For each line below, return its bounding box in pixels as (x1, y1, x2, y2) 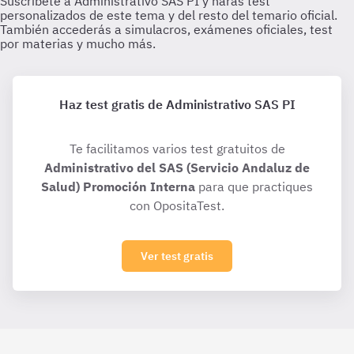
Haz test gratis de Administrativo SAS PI (58, 96, 296, 112)
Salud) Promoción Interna (41, 179, 195, 194)
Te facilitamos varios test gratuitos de (69, 141, 285, 156)
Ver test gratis (141, 249, 213, 263)
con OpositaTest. (130, 198, 224, 213)
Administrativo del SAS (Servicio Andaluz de (44, 160, 310, 175)
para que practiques (195, 179, 313, 194)
